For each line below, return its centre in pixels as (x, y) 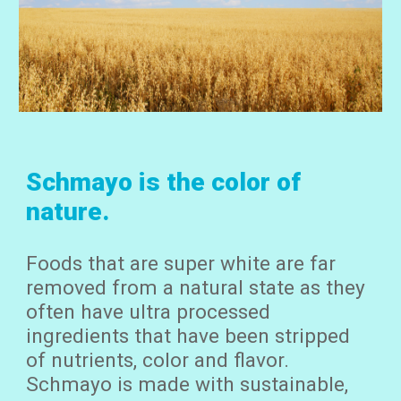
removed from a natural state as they (196, 288)
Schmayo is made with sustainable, (188, 385)
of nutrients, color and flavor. (158, 361)
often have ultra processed (149, 312)
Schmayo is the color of (164, 183)
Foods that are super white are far (181, 264)
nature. (68, 212)
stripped (310, 337)
